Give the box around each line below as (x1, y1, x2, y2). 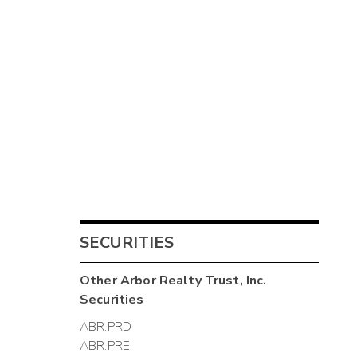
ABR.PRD (80, 317, 132, 335)
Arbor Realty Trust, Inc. (120, 272, 267, 290)
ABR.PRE (80, 336, 131, 355)
